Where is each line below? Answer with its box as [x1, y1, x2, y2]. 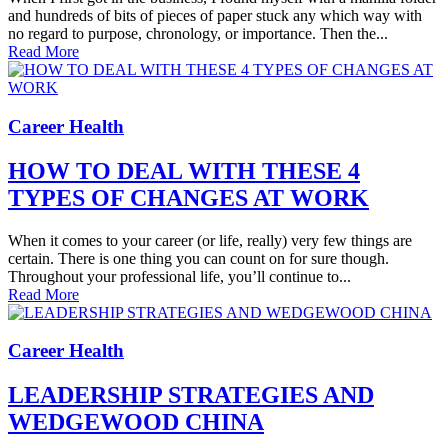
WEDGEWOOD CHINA [8, 409, 264, 436]
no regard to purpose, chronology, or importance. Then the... [8, 25, 388, 43]
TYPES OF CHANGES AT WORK [8, 184, 369, 211]
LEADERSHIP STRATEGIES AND [8, 382, 374, 409]
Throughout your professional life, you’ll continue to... [8, 267, 351, 285]
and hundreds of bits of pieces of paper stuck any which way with [8, 7, 422, 25]
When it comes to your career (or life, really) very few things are [8, 231, 412, 249]
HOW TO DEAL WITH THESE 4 [8, 157, 360, 184]
